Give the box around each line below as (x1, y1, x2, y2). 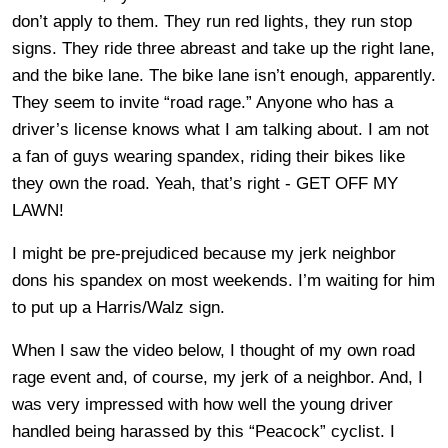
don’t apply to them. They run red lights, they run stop (12, 11, 412, 31)
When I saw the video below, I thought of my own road (12, 340, 415, 360)
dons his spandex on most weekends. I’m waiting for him (12, 270, 435, 290)
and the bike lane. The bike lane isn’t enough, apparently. (12, 65, 436, 85)
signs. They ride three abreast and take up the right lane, (12, 38, 435, 58)
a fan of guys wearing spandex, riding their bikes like (12, 146, 405, 166)
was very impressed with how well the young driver (12, 394, 393, 414)
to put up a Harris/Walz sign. (12, 297, 240, 317)
